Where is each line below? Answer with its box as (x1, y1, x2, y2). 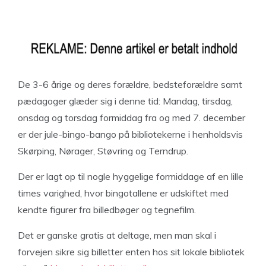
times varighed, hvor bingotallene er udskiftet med (18, 187, 229, 199)
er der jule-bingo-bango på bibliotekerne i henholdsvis (18, 128, 243, 140)
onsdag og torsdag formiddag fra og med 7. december (18, 112, 245, 123)
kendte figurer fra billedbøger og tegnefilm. (18, 204, 196, 216)
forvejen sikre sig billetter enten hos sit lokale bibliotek (18, 246, 245, 258)
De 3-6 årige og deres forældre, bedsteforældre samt (18, 78, 242, 90)
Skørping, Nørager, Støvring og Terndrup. (18, 145, 188, 157)
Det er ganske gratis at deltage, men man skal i (18, 229, 216, 241)
